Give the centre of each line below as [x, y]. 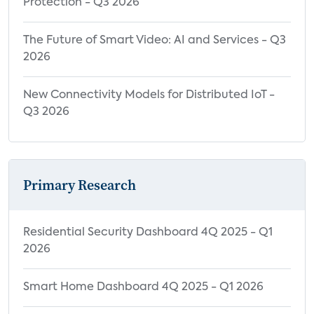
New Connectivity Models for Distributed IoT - [149, 95]
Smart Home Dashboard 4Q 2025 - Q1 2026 [143, 287]
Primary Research [80, 185]
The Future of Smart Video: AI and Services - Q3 [155, 40]
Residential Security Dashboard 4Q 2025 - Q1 [148, 232]
